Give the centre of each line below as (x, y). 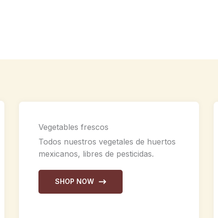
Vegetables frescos (73, 127)
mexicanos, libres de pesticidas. (96, 154)
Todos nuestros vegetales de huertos (107, 141)
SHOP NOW (74, 182)
